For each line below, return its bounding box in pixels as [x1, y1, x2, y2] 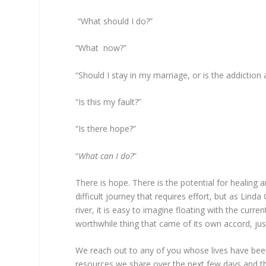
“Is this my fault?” [75, 96, 142, 107]
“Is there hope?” [75, 123, 137, 135]
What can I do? [78, 150, 134, 161]
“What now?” [75, 42, 127, 54]
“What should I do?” [75, 15, 153, 27]
